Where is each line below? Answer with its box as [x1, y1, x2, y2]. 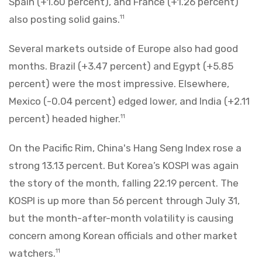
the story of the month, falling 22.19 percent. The [9, 177, 239, 189]
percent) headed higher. [9, 112, 120, 125]
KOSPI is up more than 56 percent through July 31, [9, 194, 240, 206]
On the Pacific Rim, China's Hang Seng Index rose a [9, 142, 242, 154]
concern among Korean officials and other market [9, 229, 237, 242]
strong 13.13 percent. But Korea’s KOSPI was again [9, 159, 239, 171]
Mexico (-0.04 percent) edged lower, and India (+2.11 [9, 95, 250, 107]
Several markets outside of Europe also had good [9, 42, 238, 54]
